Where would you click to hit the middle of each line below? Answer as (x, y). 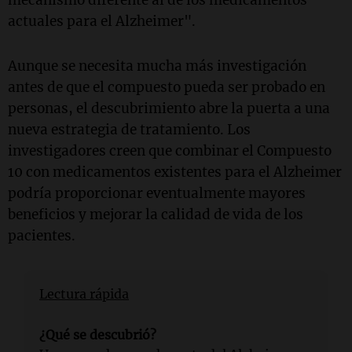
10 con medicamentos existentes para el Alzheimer (175, 172)
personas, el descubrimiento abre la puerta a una (169, 109)
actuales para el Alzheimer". (102, 22)
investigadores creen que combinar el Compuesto (170, 151)
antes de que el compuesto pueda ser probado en (167, 88)
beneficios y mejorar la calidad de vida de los (156, 215)
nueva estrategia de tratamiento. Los (129, 130)
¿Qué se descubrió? (98, 335)
